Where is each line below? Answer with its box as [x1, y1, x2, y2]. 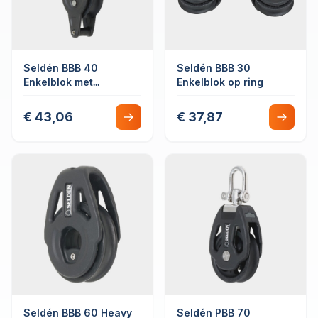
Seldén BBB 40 [23, 62, 98, 74]
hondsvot [23, 90, 70, 102]
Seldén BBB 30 [177, 62, 251, 74]
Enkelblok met [23, 76, 93, 88]
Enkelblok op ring [177, 76, 263, 88]
